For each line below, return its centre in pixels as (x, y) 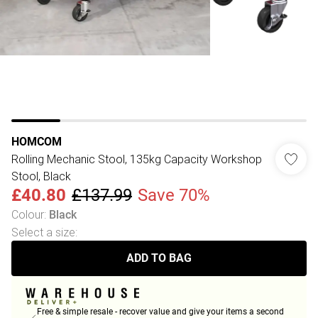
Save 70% (174, 195)
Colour (28, 214)
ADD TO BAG (159, 258)
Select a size (43, 232)
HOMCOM (37, 142)
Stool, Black (41, 176)
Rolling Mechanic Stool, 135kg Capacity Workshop (137, 159)
